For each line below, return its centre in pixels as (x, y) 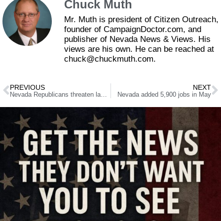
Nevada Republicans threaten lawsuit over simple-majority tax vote (104, 94)
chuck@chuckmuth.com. (110, 59)
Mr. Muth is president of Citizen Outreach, (141, 20)
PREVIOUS (27, 87)
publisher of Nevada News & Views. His (137, 39)
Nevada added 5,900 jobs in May (164, 94)
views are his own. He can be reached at (139, 49)
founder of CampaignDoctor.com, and (133, 30)
